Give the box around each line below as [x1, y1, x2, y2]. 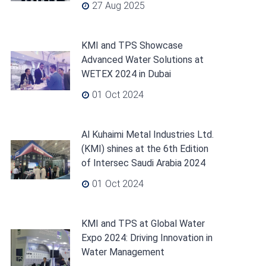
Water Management [81, 246, 164, 258]
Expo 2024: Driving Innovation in [81, 232, 213, 243]
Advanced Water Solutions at [81, 54, 204, 65]
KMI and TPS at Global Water [81, 218, 205, 229]
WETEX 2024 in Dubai [81, 68, 171, 80]
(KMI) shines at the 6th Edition [81, 143, 208, 154]
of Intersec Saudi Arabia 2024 [81, 157, 205, 169]
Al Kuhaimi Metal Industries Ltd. [81, 129, 214, 140]
